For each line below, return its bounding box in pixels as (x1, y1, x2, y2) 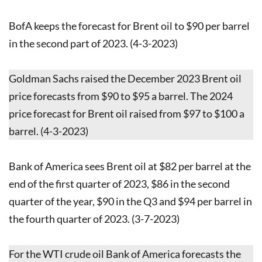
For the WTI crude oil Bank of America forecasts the (9, 247, 241, 260)
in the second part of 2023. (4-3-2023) (9, 36, 178, 50)
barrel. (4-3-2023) (9, 124, 88, 137)
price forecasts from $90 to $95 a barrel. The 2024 (9, 89, 233, 102)
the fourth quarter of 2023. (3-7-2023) (9, 212, 180, 225)
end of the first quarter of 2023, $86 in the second (9, 177, 230, 190)
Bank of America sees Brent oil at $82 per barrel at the (9, 159, 251, 173)
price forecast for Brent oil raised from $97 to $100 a (9, 106, 244, 120)
